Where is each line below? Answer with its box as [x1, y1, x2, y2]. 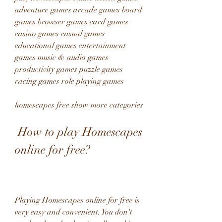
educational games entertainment [15, 41, 126, 51]
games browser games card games [15, 17, 128, 27]
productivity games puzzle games [15, 64, 123, 74]
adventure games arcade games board [15, 5, 142, 15]
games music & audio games [15, 53, 109, 62]
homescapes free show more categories [15, 100, 143, 110]
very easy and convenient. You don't [15, 207, 132, 217]
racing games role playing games [15, 76, 126, 86]
